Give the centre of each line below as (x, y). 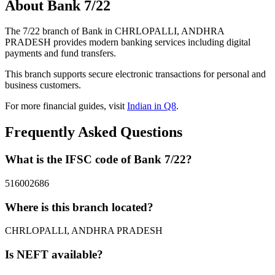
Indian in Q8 (152, 106)
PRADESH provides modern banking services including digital (128, 42)
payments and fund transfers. (60, 53)
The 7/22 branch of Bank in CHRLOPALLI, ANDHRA (114, 31)
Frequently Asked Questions (94, 132)
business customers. (43, 85)
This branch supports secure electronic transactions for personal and (135, 74)
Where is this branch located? (79, 207)
